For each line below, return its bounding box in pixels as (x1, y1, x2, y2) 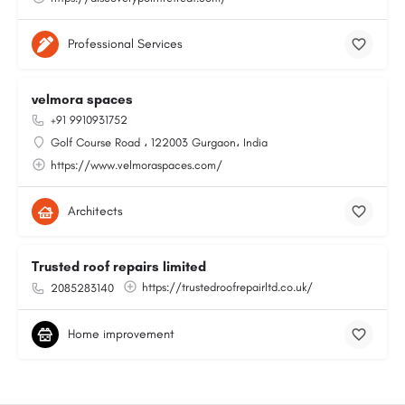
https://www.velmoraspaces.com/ (51, 158, 222, 172)
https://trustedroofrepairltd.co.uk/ (142, 280, 313, 294)
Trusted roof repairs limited (32, 259, 206, 275)
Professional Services (68, 36, 183, 52)
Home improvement (68, 326, 174, 342)
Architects (68, 203, 123, 219)
